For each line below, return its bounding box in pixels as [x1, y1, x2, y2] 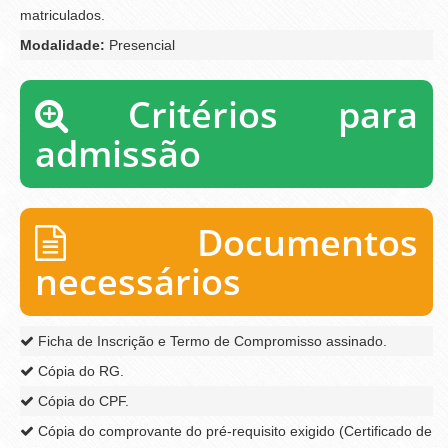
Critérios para [68, 89, 418, 139]
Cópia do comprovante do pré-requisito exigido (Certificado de [34, 422, 432, 439]
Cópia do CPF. [34, 392, 129, 409]
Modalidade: [20, 36, 105, 53]
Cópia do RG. [34, 362, 124, 379]
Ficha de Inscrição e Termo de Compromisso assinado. [34, 332, 387, 349]
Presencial [105, 36, 175, 53]
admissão [35, 128, 201, 178]
